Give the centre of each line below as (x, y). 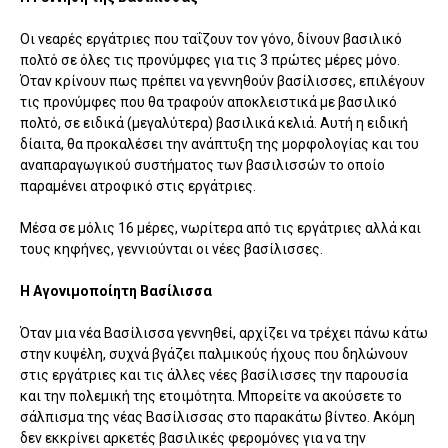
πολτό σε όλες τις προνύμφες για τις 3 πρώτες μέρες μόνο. (210, 59)
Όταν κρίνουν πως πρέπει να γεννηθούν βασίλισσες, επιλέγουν (222, 80)
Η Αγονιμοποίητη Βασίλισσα (116, 290)
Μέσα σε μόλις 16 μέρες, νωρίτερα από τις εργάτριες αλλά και (220, 227)
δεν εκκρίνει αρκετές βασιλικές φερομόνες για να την (193, 437)
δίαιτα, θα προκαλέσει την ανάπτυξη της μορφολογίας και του (219, 143)
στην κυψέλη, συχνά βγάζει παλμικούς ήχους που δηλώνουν (214, 353)
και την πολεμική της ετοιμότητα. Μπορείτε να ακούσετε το (211, 395)
